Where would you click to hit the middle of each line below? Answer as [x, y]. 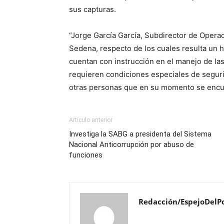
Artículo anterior [91, 120]
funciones [87, 155]
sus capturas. [92, 9]
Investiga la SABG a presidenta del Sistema [140, 134]
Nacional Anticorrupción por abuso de [131, 144]
